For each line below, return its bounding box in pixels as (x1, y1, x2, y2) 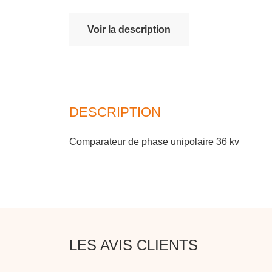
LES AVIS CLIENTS (69, 237, 198, 254)
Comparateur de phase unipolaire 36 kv (69, 137, 239, 148)
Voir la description (87, 24, 171, 35)
